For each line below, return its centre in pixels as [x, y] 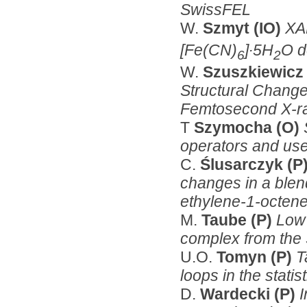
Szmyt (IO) [244, 28]
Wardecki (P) [250, 294]
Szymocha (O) [249, 127]
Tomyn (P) [254, 257]
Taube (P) [239, 220]
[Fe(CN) [209, 50]
